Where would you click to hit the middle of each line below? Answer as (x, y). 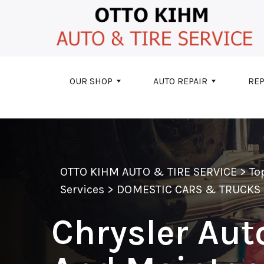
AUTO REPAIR (180, 81)
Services (82, 189)
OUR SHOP (91, 81)
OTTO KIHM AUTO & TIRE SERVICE (149, 171)
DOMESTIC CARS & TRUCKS (189, 189)
